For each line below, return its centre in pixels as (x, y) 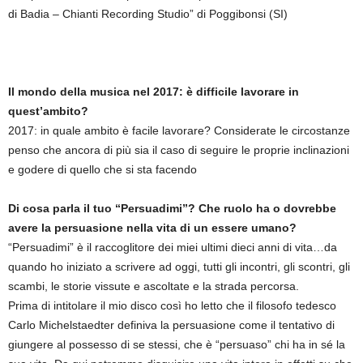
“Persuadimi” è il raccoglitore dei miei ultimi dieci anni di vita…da (173, 247)
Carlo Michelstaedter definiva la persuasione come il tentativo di (171, 325)
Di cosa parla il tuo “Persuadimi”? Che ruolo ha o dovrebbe (172, 208)
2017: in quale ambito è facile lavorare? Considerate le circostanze (179, 130)
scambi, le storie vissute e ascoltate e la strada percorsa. (154, 286)
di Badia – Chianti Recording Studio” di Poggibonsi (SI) (148, 14)
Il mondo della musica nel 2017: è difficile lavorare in (154, 92)
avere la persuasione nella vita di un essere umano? (152, 228)
